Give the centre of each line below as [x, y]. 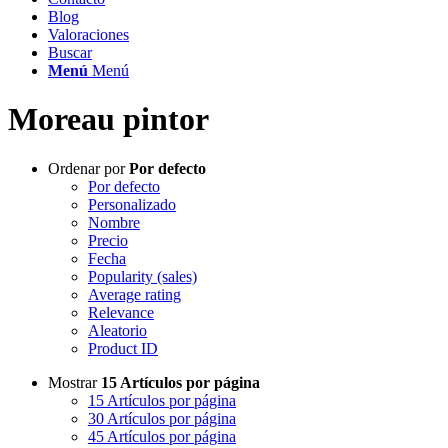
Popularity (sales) [142, 276]
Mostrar [74, 382]
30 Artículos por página [162, 418]
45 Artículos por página [162, 436]
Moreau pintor [108, 119]
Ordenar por [88, 168]
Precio [108, 240]
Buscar [70, 52]
